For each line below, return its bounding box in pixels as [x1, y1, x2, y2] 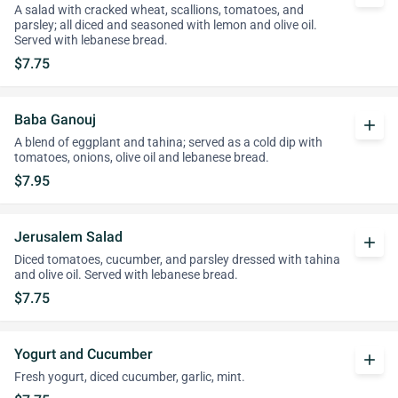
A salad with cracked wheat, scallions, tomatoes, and [14, 3, 304, 18]
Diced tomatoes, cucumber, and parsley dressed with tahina [14, 252, 340, 267]
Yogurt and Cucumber [14, 346, 153, 362]
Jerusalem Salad [14, 228, 123, 245]
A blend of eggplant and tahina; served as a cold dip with [14, 135, 322, 150]
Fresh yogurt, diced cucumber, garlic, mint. [14, 370, 245, 385]
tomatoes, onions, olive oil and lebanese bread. [14, 150, 269, 165]
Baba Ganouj [14, 111, 96, 128]
